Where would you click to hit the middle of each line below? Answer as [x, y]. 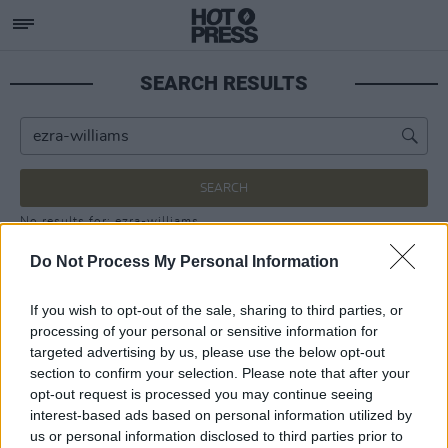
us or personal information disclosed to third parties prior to [216, 436]
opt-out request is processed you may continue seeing [201, 394]
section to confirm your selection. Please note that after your [220, 373]
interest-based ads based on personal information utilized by [221, 415]
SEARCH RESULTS [224, 83]
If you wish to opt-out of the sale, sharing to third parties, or [216, 310]
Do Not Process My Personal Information [184, 261]
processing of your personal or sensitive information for [204, 331]
